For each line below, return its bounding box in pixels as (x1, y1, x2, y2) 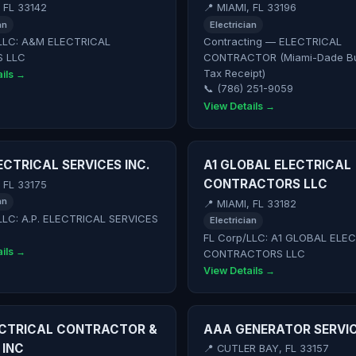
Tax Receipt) (203, 67, 265, 80)
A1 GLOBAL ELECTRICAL (203, 157, 351, 173)
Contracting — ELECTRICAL (203, 35, 342, 48)
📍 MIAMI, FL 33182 (203, 197, 296, 210)
